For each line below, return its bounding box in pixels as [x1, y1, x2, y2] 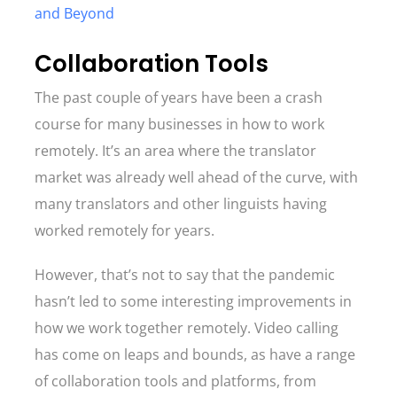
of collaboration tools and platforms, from [35, 371, 316, 391]
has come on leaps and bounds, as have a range [35, 345, 355, 364]
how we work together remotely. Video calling [35, 318, 339, 338]
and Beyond [35, 4, 114, 23]
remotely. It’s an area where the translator [35, 141, 316, 160]
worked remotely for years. [35, 221, 218, 240]
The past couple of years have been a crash [35, 88, 323, 107]
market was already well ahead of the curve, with [35, 167, 358, 187]
